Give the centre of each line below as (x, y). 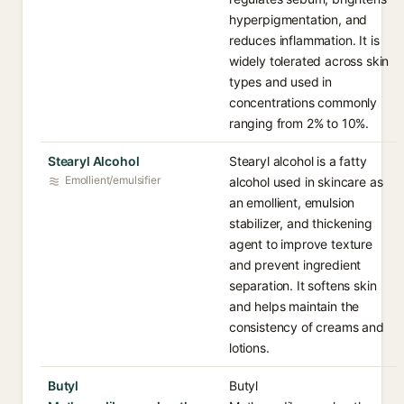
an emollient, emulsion (292, 202)
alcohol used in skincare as (306, 182)
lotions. (249, 348)
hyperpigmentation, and (298, 19)
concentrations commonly (303, 102)
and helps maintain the (294, 306)
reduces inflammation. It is (304, 40)
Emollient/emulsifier (113, 180)
